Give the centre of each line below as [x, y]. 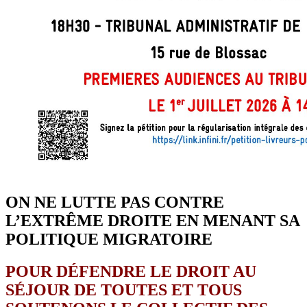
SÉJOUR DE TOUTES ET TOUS [124, 290]
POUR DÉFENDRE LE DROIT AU [131, 271]
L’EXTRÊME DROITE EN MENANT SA [152, 220]
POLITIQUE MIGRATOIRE [109, 239]
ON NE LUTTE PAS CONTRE [115, 202]
